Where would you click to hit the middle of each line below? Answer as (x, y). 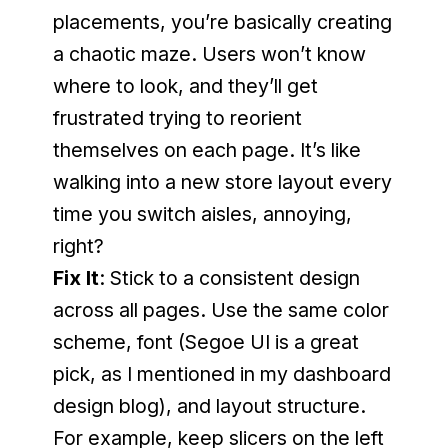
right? (78, 246)
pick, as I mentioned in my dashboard (221, 374)
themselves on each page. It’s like (206, 150)
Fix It (75, 278)
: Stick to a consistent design (229, 278)
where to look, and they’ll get (185, 86)
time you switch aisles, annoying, (202, 214)
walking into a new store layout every (222, 182)
